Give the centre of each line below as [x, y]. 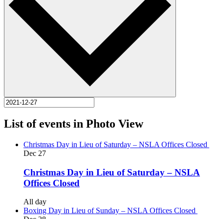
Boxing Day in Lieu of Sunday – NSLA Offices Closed [109, 211]
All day [35, 202]
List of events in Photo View [74, 123]
